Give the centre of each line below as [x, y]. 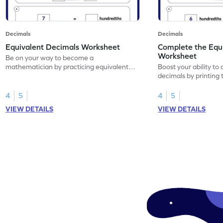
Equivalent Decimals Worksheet [63, 47]
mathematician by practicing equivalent [67, 66]
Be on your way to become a [50, 57]
